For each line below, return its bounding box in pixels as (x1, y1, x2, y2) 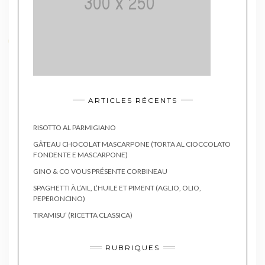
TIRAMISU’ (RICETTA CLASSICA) (33, 210, 132, 219)
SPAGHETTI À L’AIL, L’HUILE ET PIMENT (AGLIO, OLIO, (33, 183, 201, 192)
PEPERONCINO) (33, 193, 85, 203)
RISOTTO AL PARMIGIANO (33, 122, 116, 132)
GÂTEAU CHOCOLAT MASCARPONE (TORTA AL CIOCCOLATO (33, 139, 231, 148)
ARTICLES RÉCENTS (88, 95, 177, 105)
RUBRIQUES (105, 243, 160, 252)
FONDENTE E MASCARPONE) (33, 150, 128, 159)
